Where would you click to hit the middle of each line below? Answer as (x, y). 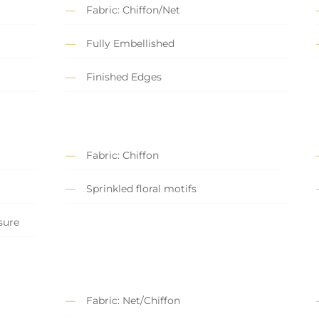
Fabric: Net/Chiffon (133, 301)
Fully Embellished (130, 44)
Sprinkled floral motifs (141, 189)
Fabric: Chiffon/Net (133, 10)
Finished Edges (124, 77)
